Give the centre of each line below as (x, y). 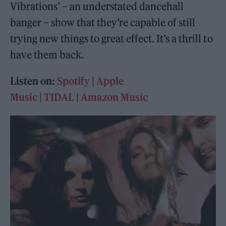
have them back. (47, 55)
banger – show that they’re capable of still (103, 22)
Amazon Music (115, 97)
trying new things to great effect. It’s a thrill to (111, 39)
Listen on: (34, 81)
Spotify (74, 81)
